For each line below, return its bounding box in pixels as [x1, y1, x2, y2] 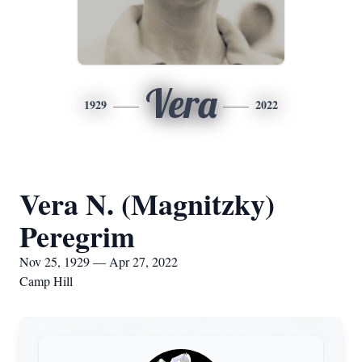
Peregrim [19, 215, 135, 257]
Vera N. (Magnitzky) [19, 183, 275, 225]
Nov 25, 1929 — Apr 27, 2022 [19, 253, 178, 270]
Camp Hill [19, 272, 73, 289]
